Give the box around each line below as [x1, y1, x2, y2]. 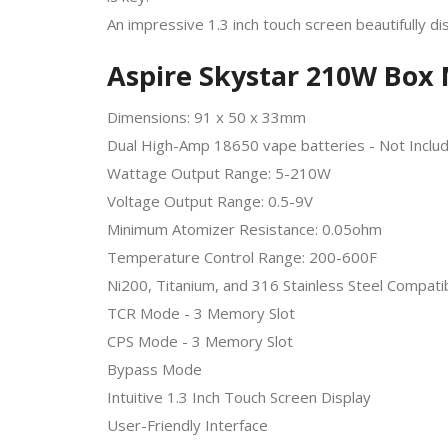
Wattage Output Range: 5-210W [107, 162, 331, 183]
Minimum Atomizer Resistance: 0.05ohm [107, 218, 382, 239]
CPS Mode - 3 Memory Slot [107, 330, 293, 351]
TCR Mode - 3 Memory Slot [107, 302, 295, 323]
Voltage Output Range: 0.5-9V [107, 190, 313, 211]
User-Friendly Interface [107, 414, 268, 435]
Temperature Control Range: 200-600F [107, 246, 377, 267]
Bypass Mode [107, 358, 202, 379]
